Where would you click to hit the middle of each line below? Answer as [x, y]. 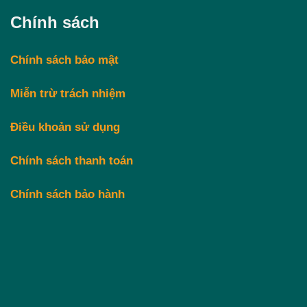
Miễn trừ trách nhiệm [68, 93]
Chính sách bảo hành [67, 195]
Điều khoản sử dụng [65, 127]
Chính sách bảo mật [64, 60]
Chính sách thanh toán [72, 161]
